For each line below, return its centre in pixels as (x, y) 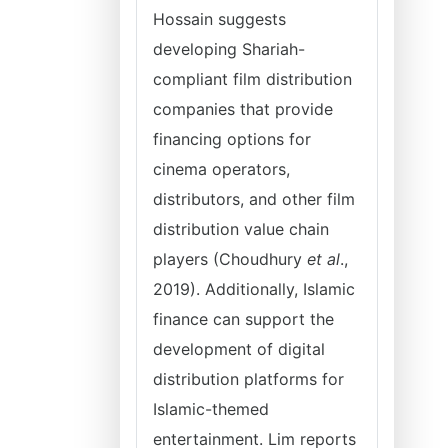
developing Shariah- (229, 49)
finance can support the (243, 319)
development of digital (239, 349)
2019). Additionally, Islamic (254, 289)
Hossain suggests (219, 19)
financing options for (232, 139)
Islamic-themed (211, 409)
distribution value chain (241, 229)
